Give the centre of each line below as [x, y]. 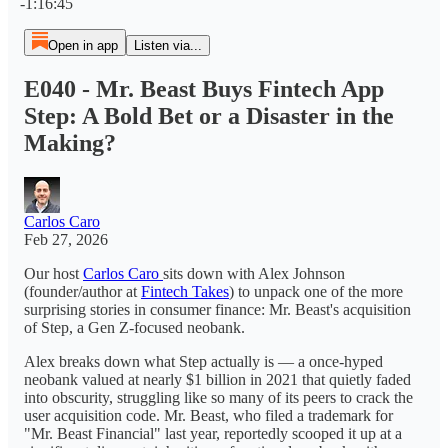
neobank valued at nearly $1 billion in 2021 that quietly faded [217, 379]
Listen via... [167, 45]
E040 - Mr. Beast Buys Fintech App [204, 88]
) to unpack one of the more [316, 291]
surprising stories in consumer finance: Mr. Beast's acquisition [217, 309]
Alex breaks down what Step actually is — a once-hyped [203, 361]
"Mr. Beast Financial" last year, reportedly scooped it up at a [213, 433]
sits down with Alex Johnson [254, 273]
